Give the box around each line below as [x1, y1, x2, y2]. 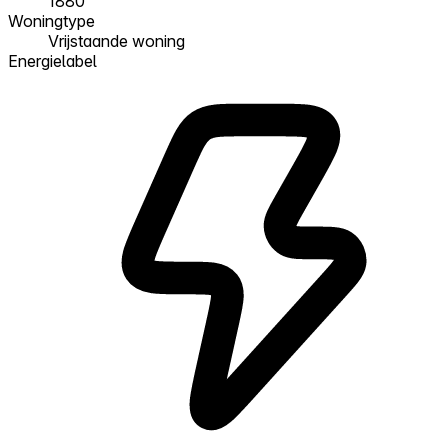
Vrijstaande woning [48, 30, 185, 51]
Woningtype [8, 10, 95, 31]
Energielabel [8, 50, 97, 71]
